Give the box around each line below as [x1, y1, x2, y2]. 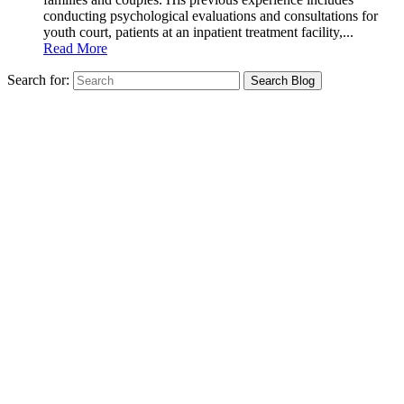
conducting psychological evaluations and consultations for [43, 7, 378, 23]
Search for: [7, 71, 69, 87]
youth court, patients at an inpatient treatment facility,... [43, 23, 353, 40]
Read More [43, 40, 107, 56]
